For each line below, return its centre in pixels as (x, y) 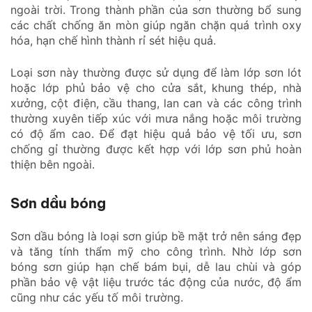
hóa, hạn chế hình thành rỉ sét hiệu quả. (113, 40)
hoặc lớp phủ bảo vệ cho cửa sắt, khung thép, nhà (156, 87)
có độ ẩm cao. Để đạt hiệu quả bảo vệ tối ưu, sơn (156, 133)
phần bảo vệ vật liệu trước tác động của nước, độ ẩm (156, 282)
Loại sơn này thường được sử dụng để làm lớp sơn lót (156, 72)
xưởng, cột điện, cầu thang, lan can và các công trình (156, 103)
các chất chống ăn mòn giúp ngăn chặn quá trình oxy (156, 25)
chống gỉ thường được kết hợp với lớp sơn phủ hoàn (156, 149)
